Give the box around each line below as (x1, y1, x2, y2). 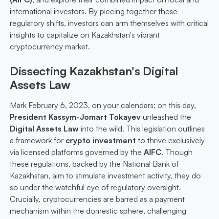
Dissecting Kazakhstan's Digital (10, 64, 178, 79)
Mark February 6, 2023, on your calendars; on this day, (10, 100, 196, 110)
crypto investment (66, 135, 136, 146)
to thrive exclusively (136, 135, 205, 146)
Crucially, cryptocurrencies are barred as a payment (10, 194, 185, 204)
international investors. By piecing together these (10, 6, 177, 17)
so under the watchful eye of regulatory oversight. (10, 182, 181, 193)
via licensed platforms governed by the (10, 147, 144, 157)
